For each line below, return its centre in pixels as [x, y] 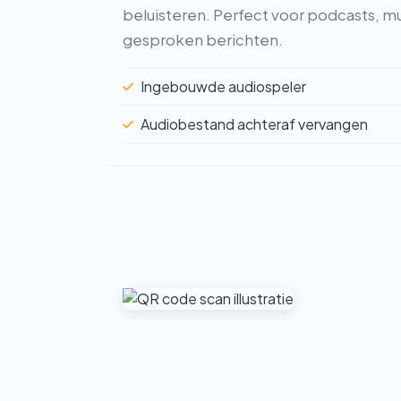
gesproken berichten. [203, 39]
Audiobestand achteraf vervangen [255, 124]
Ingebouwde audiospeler [224, 86]
